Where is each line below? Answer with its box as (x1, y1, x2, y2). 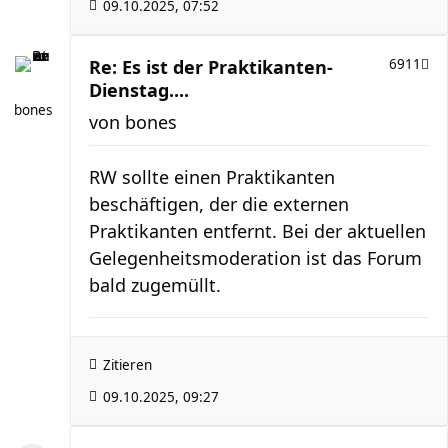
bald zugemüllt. (89, 272, 221, 297)
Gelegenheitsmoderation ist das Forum (89, 245, 422, 270)
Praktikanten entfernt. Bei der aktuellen (89, 218, 426, 243)
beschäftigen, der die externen (89, 191, 349, 216)
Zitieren (103, 355, 152, 374)
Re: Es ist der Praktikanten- (89, 54, 333, 79)
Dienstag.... (89, 77, 189, 102)
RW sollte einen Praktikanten (89, 164, 335, 189)
